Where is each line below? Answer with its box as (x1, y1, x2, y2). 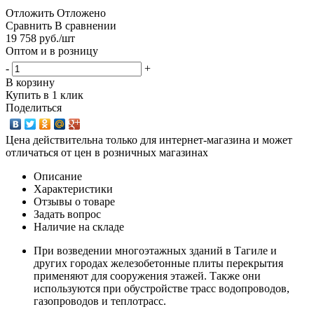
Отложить (6, 6, 54, 19)
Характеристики (34, 182, 113, 195)
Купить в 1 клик (6, 88, 83, 101)
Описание (34, 170, 82, 182)
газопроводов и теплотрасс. (34, 294, 166, 307)
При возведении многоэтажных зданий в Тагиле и (34, 244, 277, 257)
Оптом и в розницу (6, 44, 98, 57)
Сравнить (6, 19, 52, 32)
